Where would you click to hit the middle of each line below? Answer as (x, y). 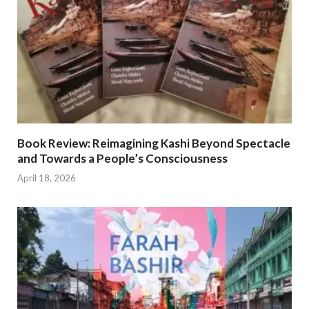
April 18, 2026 (47, 178)
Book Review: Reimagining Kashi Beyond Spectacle (154, 143)
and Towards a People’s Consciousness (122, 158)
